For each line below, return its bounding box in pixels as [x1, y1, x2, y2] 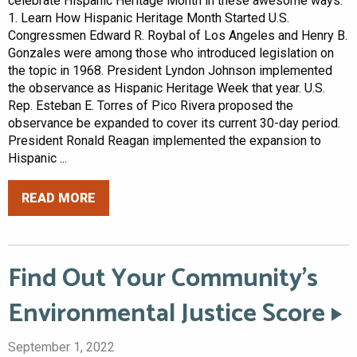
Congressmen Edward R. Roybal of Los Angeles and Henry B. [8, 28, 347, 44]
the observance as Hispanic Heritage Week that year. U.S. [8, 80, 325, 96]
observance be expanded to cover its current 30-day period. [8, 116, 340, 131]
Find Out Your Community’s [8, 258, 318, 300]
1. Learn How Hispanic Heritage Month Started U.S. [8, 10, 289, 26]
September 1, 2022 [8, 339, 115, 355]
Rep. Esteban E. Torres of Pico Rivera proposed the [8, 98, 293, 114]
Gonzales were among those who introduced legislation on [8, 45, 334, 61]
